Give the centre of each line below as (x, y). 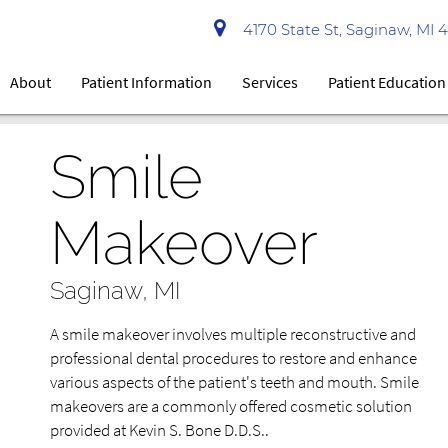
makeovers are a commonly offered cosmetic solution (231, 406)
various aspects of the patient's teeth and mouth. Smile (234, 382)
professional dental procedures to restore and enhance (233, 358)
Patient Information (147, 82)
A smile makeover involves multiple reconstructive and (233, 334)
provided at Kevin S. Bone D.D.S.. (159, 430)
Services (270, 82)
